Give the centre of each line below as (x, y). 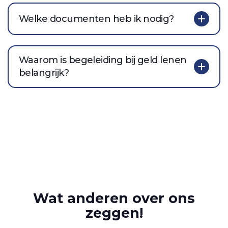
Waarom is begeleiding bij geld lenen (103, 60)
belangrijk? (44, 73)
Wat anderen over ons (114, 198)
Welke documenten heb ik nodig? (96, 19)
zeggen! (114, 213)
